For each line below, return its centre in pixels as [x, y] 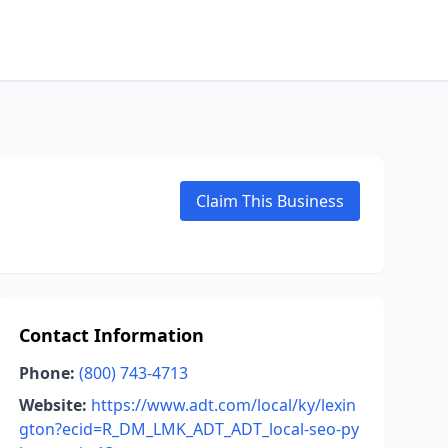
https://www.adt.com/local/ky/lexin [223, 405]
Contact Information [111, 335]
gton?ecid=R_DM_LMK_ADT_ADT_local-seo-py [188, 429]
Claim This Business [270, 201]
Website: [52, 405]
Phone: [46, 373]
